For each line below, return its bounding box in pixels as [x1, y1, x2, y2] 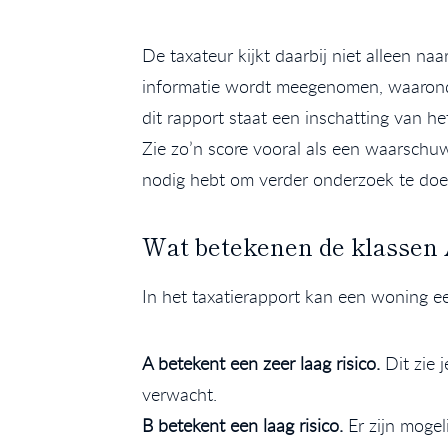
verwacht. [142, 382, 217, 407]
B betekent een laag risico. [142, 413, 348, 438]
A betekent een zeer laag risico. [142, 351, 380, 376]
